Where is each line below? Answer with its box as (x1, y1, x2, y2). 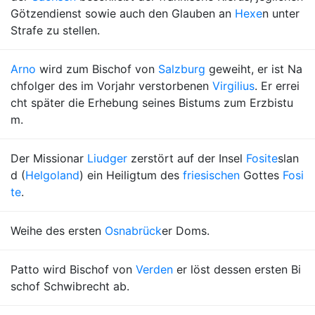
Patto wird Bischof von (11, 262, 136, 276)
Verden (136, 262, 173, 276)
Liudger (87, 151, 127, 165)
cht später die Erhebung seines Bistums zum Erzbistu (11, 96, 293, 110)
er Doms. (162, 224, 210, 238)
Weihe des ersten (11, 224, 105, 238)
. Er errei (255, 79, 300, 93)
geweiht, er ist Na (205, 62, 302, 76)
